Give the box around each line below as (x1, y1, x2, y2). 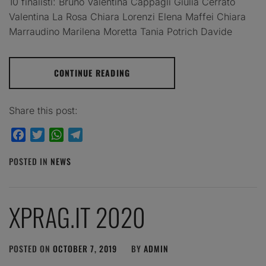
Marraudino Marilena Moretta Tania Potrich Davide (9, 25, 232, 37)
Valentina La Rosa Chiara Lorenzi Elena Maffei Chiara (9, 10, 246, 23)
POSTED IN (9, 154, 50, 167)
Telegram (83, 128, 124, 141)
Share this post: (9, 104, 78, 116)
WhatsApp (64, 128, 109, 141)
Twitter (45, 128, 75, 141)
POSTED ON (9, 242, 53, 255)
